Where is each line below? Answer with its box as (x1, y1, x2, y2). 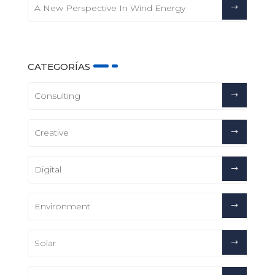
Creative (34, 126, 69, 138)
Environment (34, 200, 90, 212)
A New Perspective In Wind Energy (34, 2, 185, 14)
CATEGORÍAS (27, 60, 90, 72)
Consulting (34, 90, 80, 101)
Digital (34, 163, 61, 175)
